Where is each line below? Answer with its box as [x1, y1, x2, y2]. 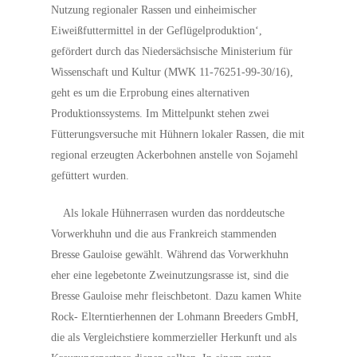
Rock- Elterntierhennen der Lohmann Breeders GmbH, [51, 311, 300, 323]
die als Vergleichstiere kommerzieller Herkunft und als [51, 331, 297, 343]
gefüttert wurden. [51, 170, 130, 182]
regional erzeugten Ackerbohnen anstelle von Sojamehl [51, 149, 299, 161]
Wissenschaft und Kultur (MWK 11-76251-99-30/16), [51, 66, 294, 78]
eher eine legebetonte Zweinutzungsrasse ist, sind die [51, 269, 289, 281]
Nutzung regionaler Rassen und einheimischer [51, 4, 257, 16]
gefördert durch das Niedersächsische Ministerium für [51, 45, 293, 57]
